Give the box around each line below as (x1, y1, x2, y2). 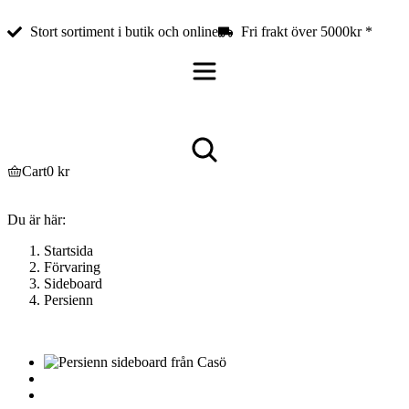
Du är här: (7, 212, 66, 227)
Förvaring (44, 259, 100, 275)
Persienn (44, 292, 93, 308)
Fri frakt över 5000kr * (241, 24, 372, 39)
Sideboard (44, 276, 102, 291)
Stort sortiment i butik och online (30, 24, 218, 39)
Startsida (44, 243, 93, 258)
